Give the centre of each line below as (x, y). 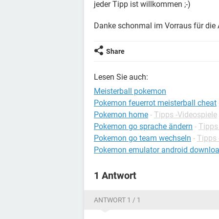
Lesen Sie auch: (121, 77)
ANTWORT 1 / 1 (117, 200)
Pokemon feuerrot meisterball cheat (155, 103)
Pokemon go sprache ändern (143, 126)
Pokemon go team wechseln (142, 138)
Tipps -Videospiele (186, 115)
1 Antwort (115, 175)
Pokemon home (121, 115)
